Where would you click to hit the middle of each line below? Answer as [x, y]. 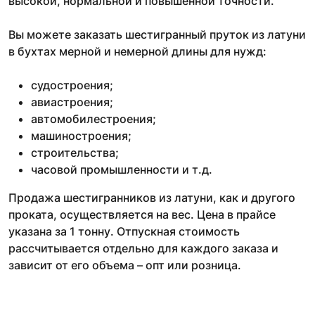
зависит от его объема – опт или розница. [125, 265]
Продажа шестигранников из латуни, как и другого [152, 197]
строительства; [75, 152]
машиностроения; [81, 135]
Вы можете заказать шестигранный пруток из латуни [157, 34]
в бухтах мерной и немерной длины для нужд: [137, 51]
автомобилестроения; [94, 118]
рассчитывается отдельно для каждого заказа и [143, 248]
